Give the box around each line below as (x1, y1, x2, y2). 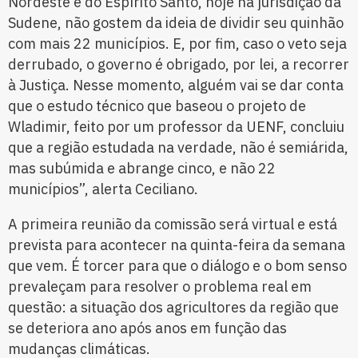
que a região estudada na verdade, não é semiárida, (8, 137, 348, 157)
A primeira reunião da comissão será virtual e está (8, 214, 337, 233)
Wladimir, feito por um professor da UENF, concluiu (8, 117, 344, 136)
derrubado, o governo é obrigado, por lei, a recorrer (8, 54, 349, 74)
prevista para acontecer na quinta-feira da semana (8, 235, 345, 254)
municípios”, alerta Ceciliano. (8, 179, 198, 198)
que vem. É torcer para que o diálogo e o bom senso (8, 256, 347, 275)
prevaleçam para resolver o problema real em (8, 276, 312, 296)
